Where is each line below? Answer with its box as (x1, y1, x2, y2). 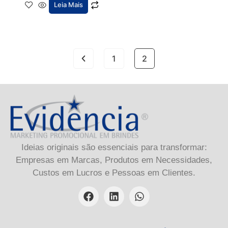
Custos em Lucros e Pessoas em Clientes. (33, 168, 195, 178)
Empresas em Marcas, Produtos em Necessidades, (16, 155, 212, 165)
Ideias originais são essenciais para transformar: (21, 142, 207, 153)
